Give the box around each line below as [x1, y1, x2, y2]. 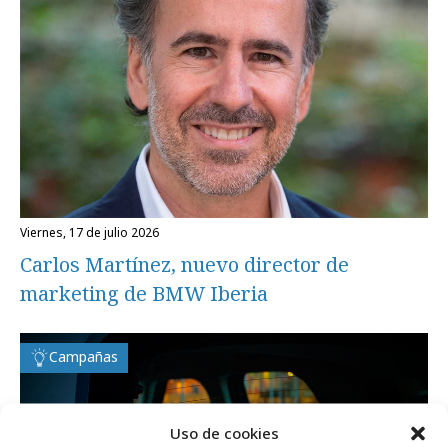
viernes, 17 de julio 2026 [27, 223, 159, 241]
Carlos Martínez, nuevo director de [20, 250, 349, 278]
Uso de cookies [169, 422, 279, 442]
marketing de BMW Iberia [20, 279, 268, 307]
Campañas [49, 346, 118, 366]
